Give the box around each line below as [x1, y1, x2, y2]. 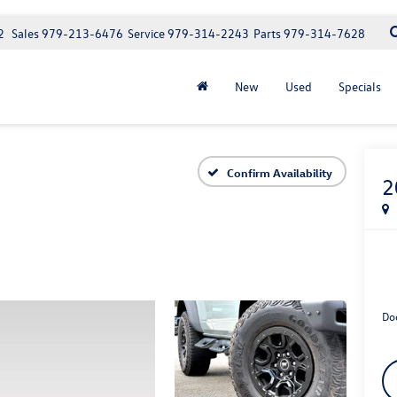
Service [128, 25, 165, 42]
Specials [339, 78, 381, 95]
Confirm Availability [227, 164, 332, 180]
